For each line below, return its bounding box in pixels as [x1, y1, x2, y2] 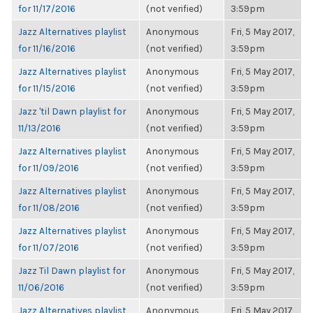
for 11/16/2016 [18, 43, 75, 54]
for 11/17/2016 [18, 3, 75, 14]
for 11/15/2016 [18, 82, 75, 94]
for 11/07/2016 [18, 242, 79, 253]
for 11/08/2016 [18, 202, 80, 213]
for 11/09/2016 [18, 162, 79, 173]
